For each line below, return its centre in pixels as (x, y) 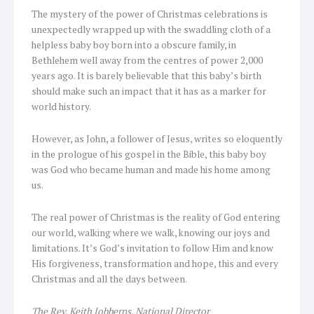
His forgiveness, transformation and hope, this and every (155, 264)
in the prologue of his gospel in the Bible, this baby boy (149, 155)
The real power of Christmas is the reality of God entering (156, 218)
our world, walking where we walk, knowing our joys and (151, 233)
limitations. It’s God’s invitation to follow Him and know (152, 248)
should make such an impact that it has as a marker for (149, 91)
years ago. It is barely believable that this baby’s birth (146, 76)
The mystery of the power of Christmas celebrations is (150, 14)
